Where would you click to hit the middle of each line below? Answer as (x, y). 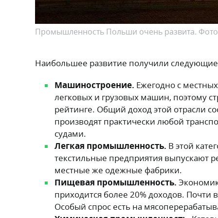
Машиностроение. (94, 85)
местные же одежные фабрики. (118, 170)
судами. (70, 133)
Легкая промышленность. (111, 145)
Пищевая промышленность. (116, 182)
